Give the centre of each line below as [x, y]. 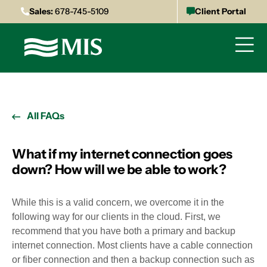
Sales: [41, 11]
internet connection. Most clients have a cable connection [132, 245]
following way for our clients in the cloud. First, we [116, 217]
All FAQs [46, 116]
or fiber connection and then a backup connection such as [133, 260]
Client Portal [221, 11]
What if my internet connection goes [122, 154]
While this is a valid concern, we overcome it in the [118, 202]
